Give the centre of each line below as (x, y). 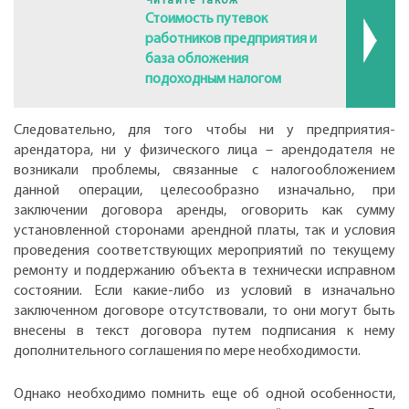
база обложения (196, 59)
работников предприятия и (231, 39)
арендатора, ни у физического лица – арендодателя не (204, 150)
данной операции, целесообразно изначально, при (204, 190)
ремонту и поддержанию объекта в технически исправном (204, 271)
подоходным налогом (213, 79)
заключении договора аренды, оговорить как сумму (204, 210)
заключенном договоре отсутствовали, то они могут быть (204, 311)
